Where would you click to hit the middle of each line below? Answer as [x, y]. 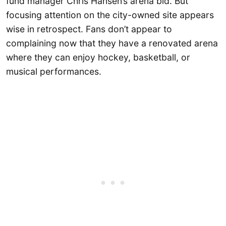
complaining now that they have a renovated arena [112, 43]
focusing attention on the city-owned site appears [110, 15]
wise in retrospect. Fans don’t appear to [89, 29]
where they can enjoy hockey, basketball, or [98, 57]
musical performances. [54, 71]
